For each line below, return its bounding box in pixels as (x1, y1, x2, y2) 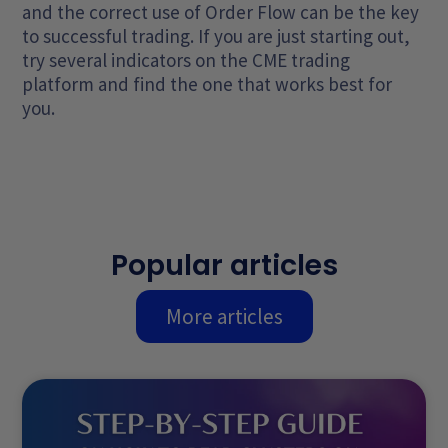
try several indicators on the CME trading (22, 47, 351, 72)
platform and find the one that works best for (22, 71, 393, 96)
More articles (165, 303, 283, 331)
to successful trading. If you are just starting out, (22, 23, 411, 48)
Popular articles (110, 245, 338, 286)
